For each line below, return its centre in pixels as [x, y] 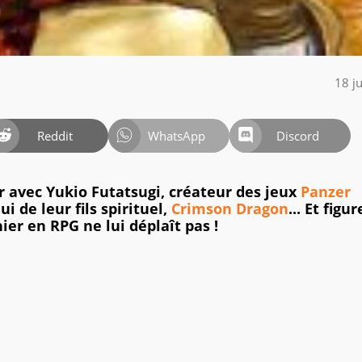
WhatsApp [176, 135]
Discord [297, 135]
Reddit [55, 135]
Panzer [326, 192]
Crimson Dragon [230, 209]
